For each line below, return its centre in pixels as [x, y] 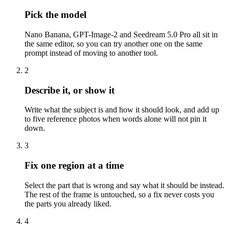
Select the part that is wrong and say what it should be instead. [124, 185]
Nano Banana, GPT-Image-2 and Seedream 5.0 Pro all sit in [121, 34]
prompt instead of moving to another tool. [91, 53]
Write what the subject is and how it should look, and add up [122, 110]
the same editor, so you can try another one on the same [113, 43]
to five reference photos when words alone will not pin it [116, 119]
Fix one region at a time [74, 166]
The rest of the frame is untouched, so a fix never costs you [119, 194]
